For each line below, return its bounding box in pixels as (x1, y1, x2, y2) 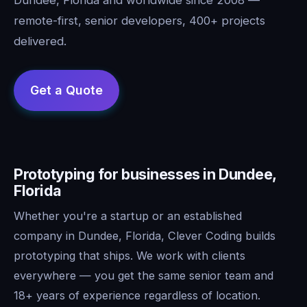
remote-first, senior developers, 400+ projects (14, 13, 265, 27)
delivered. (14, 34, 66, 48)
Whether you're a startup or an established (14, 208, 242, 223)
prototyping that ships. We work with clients (14, 248, 245, 262)
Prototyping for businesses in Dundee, (14, 164, 277, 183)
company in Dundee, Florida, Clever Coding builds (14, 228, 275, 243)
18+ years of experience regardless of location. (14, 288, 260, 302)
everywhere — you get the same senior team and (14, 268, 273, 282)
